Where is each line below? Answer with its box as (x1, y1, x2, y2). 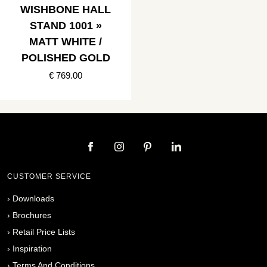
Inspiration (13, 243, 52, 253)
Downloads (13, 193, 54, 203)
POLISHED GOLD (21, 51, 110, 64)
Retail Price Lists (13, 226, 75, 237)
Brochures (13, 210, 51, 220)
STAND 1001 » (29, 19, 102, 32)
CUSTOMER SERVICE (7, 172, 91, 181)
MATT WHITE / (29, 35, 102, 48)
